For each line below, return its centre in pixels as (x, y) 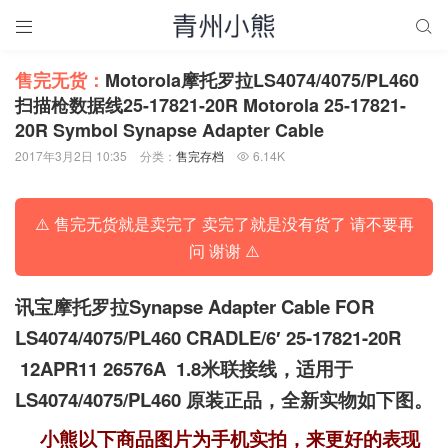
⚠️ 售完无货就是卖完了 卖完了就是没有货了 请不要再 (224, 223)
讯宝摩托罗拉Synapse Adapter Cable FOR (194, 306)
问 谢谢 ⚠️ (224, 250)
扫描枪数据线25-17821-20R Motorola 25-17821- (210, 105)
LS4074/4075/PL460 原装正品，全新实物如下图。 (224, 399)
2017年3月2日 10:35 (71, 155)
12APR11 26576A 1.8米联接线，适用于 (184, 368)
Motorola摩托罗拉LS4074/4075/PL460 (262, 80)
